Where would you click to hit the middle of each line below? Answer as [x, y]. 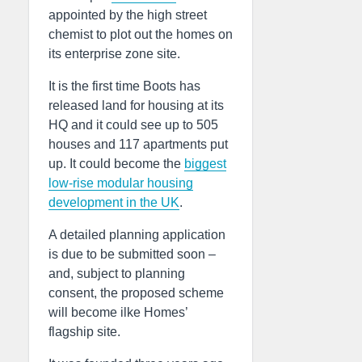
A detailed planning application [137, 235]
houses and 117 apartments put [138, 144]
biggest [205, 164]
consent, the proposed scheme [136, 293]
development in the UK [114, 202]
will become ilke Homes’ [118, 312]
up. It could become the [116, 164]
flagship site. [84, 332]
